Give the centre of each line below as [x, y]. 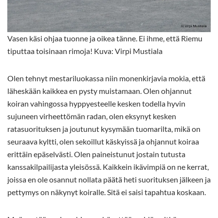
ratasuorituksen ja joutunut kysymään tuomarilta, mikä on [104, 129]
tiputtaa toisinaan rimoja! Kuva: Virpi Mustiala [85, 51]
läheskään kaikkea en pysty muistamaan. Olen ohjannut [100, 91]
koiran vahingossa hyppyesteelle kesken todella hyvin [96, 104]
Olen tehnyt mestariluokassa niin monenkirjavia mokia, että [106, 78]
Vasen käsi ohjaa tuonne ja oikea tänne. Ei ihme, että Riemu [105, 38]
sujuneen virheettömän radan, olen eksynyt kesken [92, 116]
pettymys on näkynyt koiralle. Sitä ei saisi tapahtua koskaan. [107, 192]
